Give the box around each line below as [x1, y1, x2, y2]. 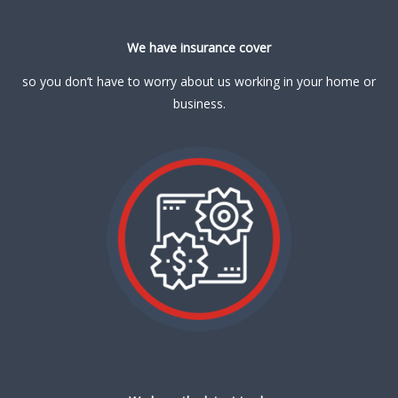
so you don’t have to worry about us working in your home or [22, 72, 376, 90]
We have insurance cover [127, 39, 271, 56]
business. [172, 94, 226, 112]
